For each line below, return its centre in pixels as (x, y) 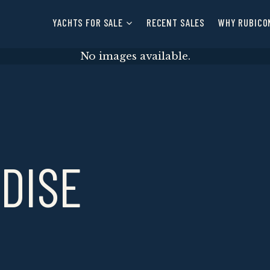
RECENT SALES (176, 22)
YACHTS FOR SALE (88, 22)
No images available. (135, 56)
